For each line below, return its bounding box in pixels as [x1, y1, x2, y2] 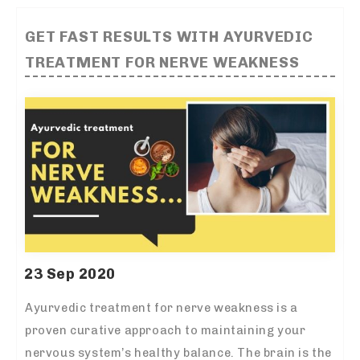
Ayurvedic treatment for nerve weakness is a [25, 300, 298, 315]
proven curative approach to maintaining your [25, 322, 306, 337]
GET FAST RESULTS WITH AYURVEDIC [25, 27, 313, 46]
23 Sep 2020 [24, 264, 116, 283]
